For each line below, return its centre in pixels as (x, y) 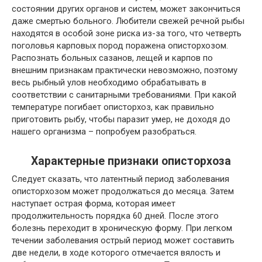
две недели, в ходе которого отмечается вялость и (116, 253)
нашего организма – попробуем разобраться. (104, 132)
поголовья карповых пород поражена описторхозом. (120, 46)
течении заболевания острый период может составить (123, 240)
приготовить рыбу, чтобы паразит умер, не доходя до (121, 119)
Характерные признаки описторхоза (131, 161)
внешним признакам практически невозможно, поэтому (125, 70)
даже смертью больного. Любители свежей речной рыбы (128, 21)
